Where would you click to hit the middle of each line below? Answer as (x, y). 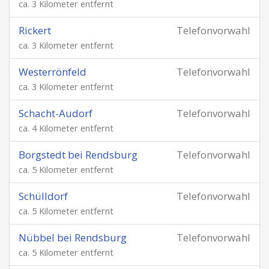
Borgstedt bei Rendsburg (78, 155)
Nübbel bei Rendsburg (73, 237)
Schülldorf (43, 196)
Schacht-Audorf (56, 113)
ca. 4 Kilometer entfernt (66, 128)
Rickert (35, 30)
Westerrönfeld (53, 72)
